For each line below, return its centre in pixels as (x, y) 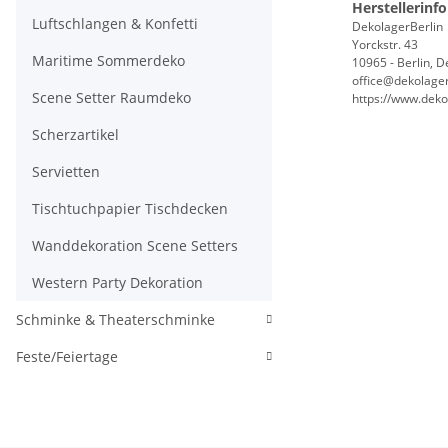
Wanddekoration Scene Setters (135, 245)
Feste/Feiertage (67, 356)
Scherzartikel (75, 134)
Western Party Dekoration (117, 282)
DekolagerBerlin (397, 26)
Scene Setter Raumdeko (111, 97)
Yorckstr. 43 (385, 44)
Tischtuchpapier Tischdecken (130, 208)
